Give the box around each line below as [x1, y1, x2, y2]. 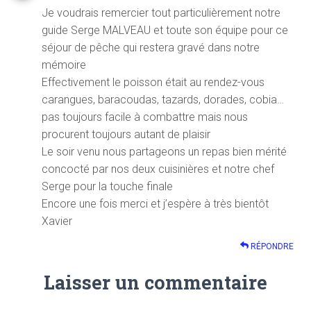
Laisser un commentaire [44, 269, 267, 294]
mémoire [42, 58, 86, 72]
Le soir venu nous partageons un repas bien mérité [42, 144, 287, 158]
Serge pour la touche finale [42, 179, 173, 193]
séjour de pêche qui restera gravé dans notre [42, 40, 260, 54]
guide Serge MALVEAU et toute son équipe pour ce [42, 23, 288, 37]
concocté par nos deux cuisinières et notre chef [42, 162, 274, 176]
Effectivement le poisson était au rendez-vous [42, 75, 264, 89]
